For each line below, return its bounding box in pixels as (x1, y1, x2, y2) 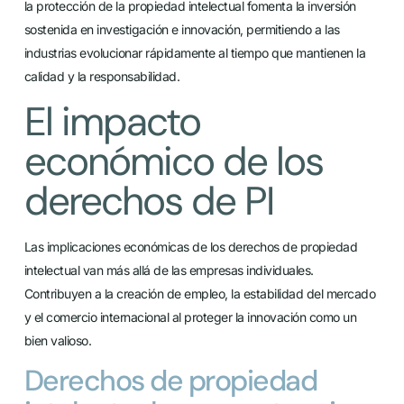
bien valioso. (23, 332, 92, 348)
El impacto (23, 95, 200, 148)
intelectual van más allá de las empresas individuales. (23, 262, 314, 278)
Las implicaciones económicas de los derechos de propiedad (23, 238, 358, 254)
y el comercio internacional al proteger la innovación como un (23, 308, 357, 325)
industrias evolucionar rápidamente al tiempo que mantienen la (23, 45, 366, 61)
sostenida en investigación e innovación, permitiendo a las (23, 22, 340, 38)
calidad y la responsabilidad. (23, 69, 180, 85)
